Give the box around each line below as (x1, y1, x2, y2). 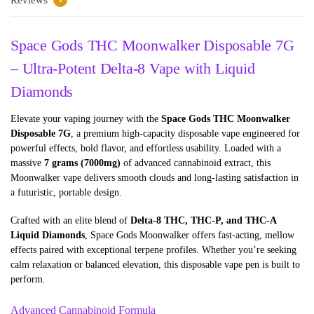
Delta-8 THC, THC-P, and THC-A (130, 215, 276, 226)
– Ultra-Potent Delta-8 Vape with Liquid (11, 60, 255, 78)
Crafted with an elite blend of (11, 215, 130, 226)
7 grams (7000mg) (44, 158, 121, 169)
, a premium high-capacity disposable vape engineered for (71, 128, 300, 139)
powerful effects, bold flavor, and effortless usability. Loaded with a (11, 143, 281, 154)
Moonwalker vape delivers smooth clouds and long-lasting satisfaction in (11, 172, 299, 184)
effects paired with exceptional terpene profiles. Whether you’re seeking (11, 245, 296, 256)
